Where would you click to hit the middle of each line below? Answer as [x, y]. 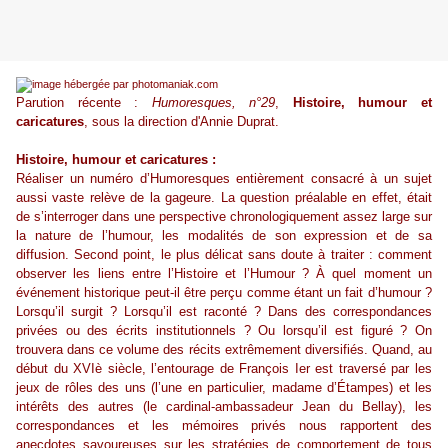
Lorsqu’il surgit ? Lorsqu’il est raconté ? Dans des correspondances [224, 312]
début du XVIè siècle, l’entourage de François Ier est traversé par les [224, 369]
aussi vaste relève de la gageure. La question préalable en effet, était [224, 198]
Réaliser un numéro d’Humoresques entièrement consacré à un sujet [224, 179]
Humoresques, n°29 [213, 103]
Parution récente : [84, 103]
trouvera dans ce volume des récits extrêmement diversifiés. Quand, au [224, 350]
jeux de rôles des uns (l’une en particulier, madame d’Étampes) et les [224, 388]
